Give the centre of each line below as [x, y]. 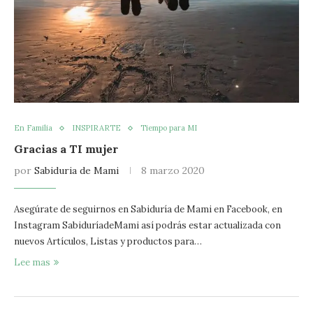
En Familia [33, 128]
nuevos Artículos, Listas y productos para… [108, 241]
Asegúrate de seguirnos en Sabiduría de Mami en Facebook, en [148, 209]
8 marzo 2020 [173, 170]
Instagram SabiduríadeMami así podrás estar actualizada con [147, 225]
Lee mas [32, 262]
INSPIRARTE [96, 128]
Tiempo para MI [169, 128]
